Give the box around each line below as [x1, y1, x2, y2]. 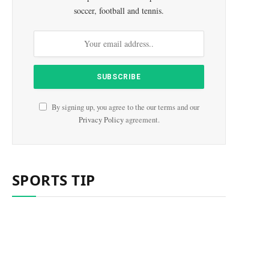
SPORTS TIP [12, 169, 95, 190]
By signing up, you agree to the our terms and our [49, 101, 199, 112]
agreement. [123, 114, 160, 125]
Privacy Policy [78, 114, 124, 125]
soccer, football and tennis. [74, 4, 164, 16]
